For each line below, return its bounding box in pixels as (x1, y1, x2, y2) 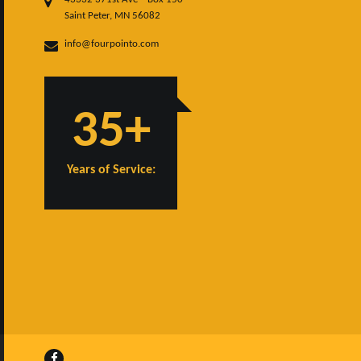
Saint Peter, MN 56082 (64, 10, 160, 21)
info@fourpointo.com (64, 38, 159, 49)
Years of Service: (66, 163, 156, 176)
